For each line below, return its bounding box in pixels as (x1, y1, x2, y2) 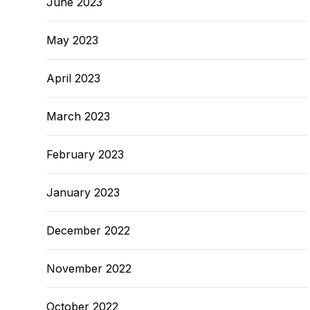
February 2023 (46, 147, 124, 161)
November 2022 (46, 262, 131, 275)
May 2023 (46, 33, 98, 47)
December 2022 (46, 224, 130, 237)
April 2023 (46, 71, 100, 85)
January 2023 (46, 185, 120, 199)
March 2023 (46, 109, 110, 123)
